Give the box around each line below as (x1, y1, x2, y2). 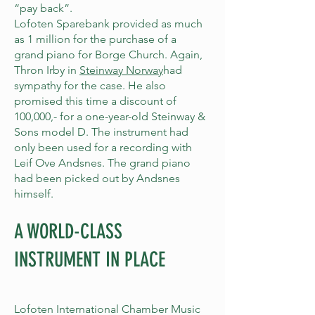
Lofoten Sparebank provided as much (14, 17, 202, 30)
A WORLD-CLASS (14, 219, 122, 243)
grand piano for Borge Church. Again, (14, 48, 202, 61)
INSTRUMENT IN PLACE (14, 247, 165, 271)
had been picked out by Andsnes (14, 172, 180, 185)
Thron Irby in (14, 63, 79, 77)
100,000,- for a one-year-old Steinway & (14, 110, 205, 123)
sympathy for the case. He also (14, 79, 166, 92)
